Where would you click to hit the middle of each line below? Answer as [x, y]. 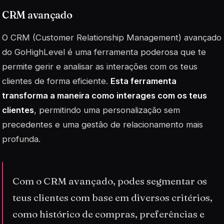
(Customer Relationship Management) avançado [126, 37]
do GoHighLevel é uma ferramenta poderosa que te [104, 52]
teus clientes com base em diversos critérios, [113, 198]
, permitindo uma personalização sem [107, 110]
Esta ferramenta [143, 81]
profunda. [21, 139]
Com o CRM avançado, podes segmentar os [110, 181]
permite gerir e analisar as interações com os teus [100, 66]
